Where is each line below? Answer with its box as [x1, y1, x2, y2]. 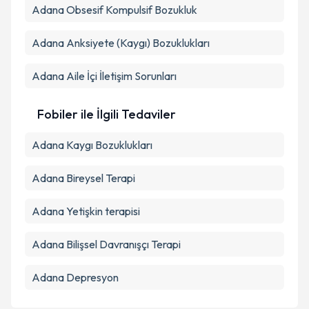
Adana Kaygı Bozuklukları [32, 138, 152, 152]
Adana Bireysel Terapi [32, 171, 135, 185]
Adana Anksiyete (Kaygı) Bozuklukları [32, 36, 210, 50]
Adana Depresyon [32, 270, 119, 284]
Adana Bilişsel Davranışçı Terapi [32, 237, 181, 251]
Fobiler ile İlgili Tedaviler [37, 106, 176, 122]
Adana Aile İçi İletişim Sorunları [32, 69, 177, 83]
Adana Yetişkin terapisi [32, 204, 140, 218]
